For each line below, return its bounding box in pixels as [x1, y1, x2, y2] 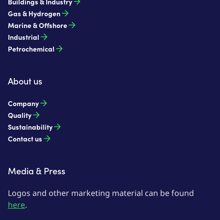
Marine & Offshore [8, 20, 67, 30]
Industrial [8, 32, 39, 42]
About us [8, 75, 42, 87]
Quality [8, 110, 31, 120]
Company [8, 98, 39, 109]
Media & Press [8, 165, 65, 177]
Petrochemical [8, 44, 55, 54]
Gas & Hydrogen [8, 8, 60, 19]
